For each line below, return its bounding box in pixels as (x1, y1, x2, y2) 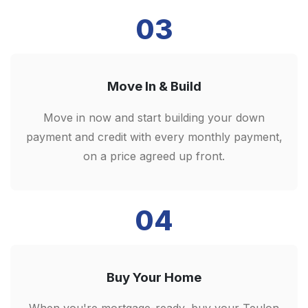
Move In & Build (107, 78, 201, 94)
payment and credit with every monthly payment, (25, 129, 283, 144)
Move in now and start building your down (43, 110, 265, 124)
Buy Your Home (107, 269, 201, 285)
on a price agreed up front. (83, 148, 225, 163)
